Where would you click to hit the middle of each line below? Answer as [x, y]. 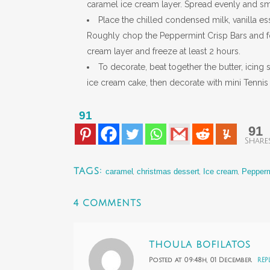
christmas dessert [168, 171]
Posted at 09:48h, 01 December [200, 260]
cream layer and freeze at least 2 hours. [164, 51]
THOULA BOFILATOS [200, 244]
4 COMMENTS [108, 203]
